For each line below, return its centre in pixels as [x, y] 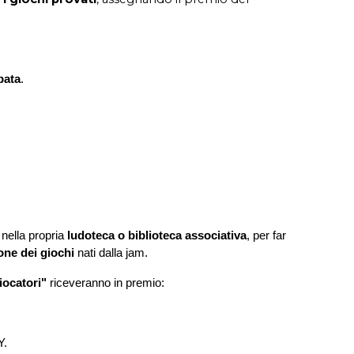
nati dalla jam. [111, 253]
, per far [267, 236]
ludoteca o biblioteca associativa [157, 236]
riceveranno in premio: [106, 283]
